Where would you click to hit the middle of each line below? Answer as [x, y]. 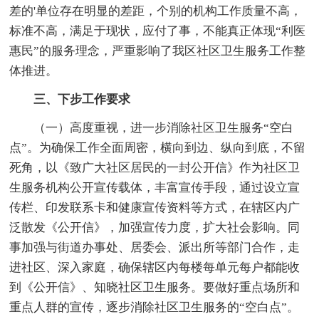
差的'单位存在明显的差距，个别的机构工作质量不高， [156, 11]
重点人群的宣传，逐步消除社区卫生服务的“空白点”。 [155, 307]
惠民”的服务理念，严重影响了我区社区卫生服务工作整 [158, 51]
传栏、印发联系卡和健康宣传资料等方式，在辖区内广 [155, 207]
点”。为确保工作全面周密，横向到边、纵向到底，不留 [158, 147]
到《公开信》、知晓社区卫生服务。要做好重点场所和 [155, 287]
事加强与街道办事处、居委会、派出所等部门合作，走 [155, 247]
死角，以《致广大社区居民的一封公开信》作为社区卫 [155, 167]
